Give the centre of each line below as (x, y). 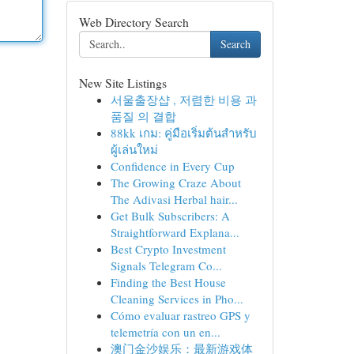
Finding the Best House (168, 282)
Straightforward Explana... (175, 232)
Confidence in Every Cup (172, 166)
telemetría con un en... (165, 332)
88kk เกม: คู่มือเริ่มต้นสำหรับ (183, 133)
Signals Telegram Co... (166, 265)
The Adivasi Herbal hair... (174, 199)
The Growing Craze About (175, 183)
